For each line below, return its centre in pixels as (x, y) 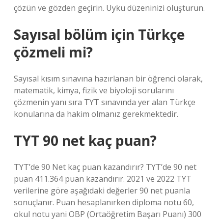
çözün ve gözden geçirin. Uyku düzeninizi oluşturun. (109, 8)
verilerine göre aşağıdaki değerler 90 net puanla (102, 191)
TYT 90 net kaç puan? (85, 140)
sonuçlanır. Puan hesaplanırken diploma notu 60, (104, 202)
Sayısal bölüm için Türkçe (99, 34)
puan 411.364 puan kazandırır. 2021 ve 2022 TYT (103, 179)
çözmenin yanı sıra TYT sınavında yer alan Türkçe (105, 102)
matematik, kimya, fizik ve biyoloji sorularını (94, 90)
